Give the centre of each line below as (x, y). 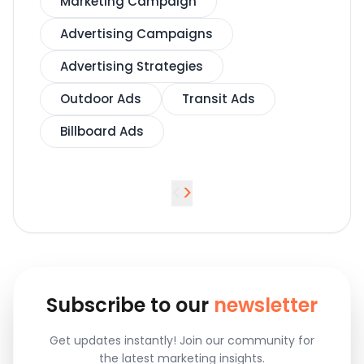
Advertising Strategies (132, 67)
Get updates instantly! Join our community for (182, 341)
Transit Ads (219, 99)
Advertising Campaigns (136, 34)
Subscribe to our (130, 305)
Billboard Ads (102, 132)
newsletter (266, 305)
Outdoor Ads (101, 99)
